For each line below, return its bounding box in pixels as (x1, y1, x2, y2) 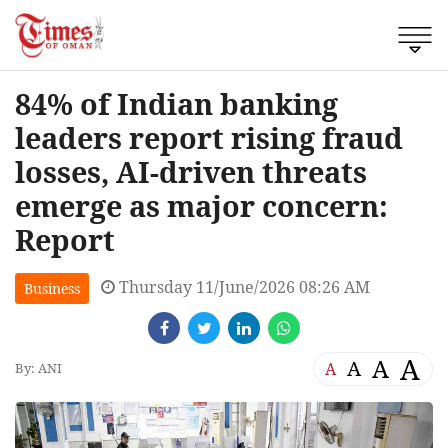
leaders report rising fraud (15, 117, 403, 157)
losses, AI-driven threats (15, 151, 367, 191)
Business (24, 278, 80, 298)
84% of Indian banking (15, 83, 338, 123)
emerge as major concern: (15, 185, 388, 225)
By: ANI (15, 359, 62, 378)
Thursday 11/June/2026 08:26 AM (115, 275, 370, 298)
